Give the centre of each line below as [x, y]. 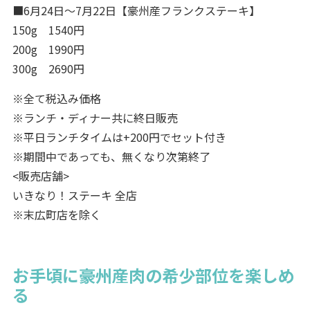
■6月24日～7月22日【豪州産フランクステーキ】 [136, 10]
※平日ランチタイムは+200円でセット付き [119, 137]
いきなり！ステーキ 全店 [74, 195]
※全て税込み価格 [56, 98]
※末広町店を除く [56, 214]
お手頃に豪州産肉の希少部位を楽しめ [153, 275]
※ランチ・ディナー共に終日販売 [95, 117]
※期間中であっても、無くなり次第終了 [111, 156]
